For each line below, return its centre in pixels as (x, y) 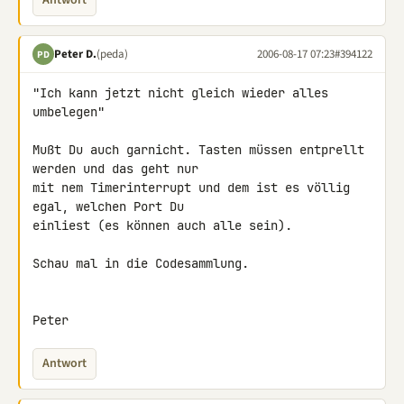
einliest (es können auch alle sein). (162, 225)
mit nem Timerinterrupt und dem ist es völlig (191, 188)
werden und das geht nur (115, 169)
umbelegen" (69, 112)
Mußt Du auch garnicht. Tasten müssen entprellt (198, 150)
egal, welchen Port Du (108, 207)
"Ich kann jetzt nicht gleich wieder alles (180, 93)
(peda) (112, 54)
